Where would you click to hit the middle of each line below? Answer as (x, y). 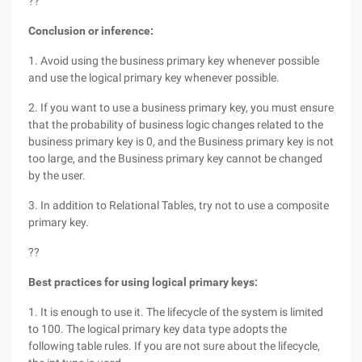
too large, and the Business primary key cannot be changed (175, 158)
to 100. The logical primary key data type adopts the (158, 329)
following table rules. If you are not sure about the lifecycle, (174, 346)
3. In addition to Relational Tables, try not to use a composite (179, 205)
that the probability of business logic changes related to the (176, 124)
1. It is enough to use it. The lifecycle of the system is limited (176, 312)
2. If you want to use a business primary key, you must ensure (181, 107)
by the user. (57, 175)
